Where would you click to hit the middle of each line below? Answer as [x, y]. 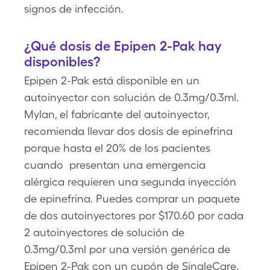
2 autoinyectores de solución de [104, 232]
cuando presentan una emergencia [115, 165]
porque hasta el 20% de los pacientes [117, 148]
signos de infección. [74, 9]
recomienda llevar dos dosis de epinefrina [128, 131]
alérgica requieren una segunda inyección [130, 182]
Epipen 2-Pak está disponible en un [112, 80]
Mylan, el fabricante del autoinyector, [117, 114]
